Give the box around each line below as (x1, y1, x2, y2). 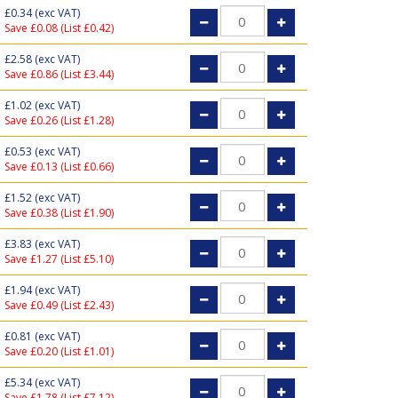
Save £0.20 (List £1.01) (4, 344, 114, 359)
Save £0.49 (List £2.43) (4, 298, 114, 313)
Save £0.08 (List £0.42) (4, 20, 114, 36)
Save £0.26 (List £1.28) (4, 113, 114, 128)
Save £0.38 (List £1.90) (4, 205, 114, 220)
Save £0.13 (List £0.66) (4, 159, 114, 174)
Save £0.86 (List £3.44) (4, 67, 114, 82)
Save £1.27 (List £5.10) (4, 251, 114, 267)
